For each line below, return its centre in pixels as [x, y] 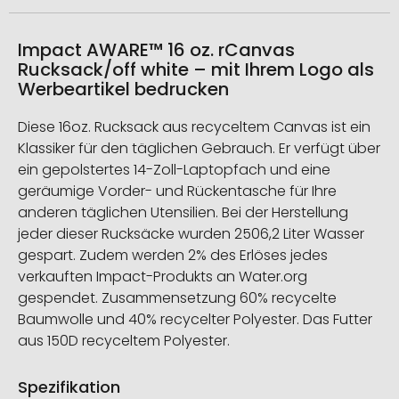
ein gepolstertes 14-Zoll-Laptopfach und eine [174, 170]
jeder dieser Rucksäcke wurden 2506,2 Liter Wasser [191, 234]
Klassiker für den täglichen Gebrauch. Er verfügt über [199, 149]
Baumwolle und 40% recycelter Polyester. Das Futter [195, 320]
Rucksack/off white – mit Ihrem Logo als [196, 70]
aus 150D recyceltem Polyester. [124, 341]
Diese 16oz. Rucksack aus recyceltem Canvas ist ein [194, 127]
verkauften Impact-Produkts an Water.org [163, 277]
